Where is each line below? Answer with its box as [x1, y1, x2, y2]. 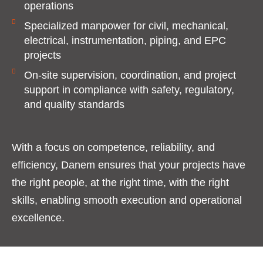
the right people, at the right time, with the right [12, 177, 229, 189]
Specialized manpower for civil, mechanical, [23, 20, 228, 32]
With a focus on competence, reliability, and [12, 141, 215, 154]
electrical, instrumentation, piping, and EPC [23, 35, 226, 47]
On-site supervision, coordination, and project [23, 69, 236, 82]
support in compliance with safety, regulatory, [23, 84, 234, 96]
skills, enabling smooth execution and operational [12, 194, 242, 207]
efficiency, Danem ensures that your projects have [12, 159, 245, 171]
